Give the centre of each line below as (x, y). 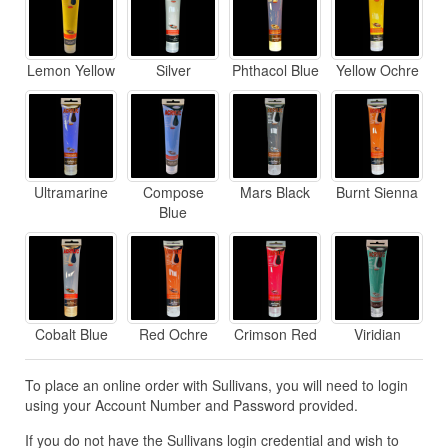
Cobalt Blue (71, 334)
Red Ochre (173, 334)
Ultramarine (71, 192)
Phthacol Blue (275, 70)
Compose (173, 192)
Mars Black (275, 192)
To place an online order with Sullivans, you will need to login (216, 385)
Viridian (377, 334)
